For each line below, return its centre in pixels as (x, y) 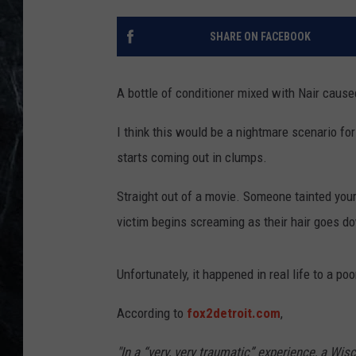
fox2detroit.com (234, 313)
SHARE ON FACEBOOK (260, 37)
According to (152, 313)
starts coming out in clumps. (192, 158)
